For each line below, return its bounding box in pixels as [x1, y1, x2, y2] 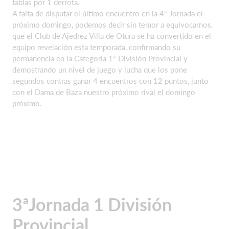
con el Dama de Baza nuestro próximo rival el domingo [12, 87, 195, 97]
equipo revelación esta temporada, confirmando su [12, 42, 180, 52]
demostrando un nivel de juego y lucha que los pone [12, 65, 187, 74]
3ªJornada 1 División [12, 193, 172, 215]
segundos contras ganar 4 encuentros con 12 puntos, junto [12, 76, 209, 85]
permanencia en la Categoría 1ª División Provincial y [12, 54, 188, 63]
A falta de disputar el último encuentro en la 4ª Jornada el [12, 9, 203, 18]
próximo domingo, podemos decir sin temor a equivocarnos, [12, 20, 213, 29]
